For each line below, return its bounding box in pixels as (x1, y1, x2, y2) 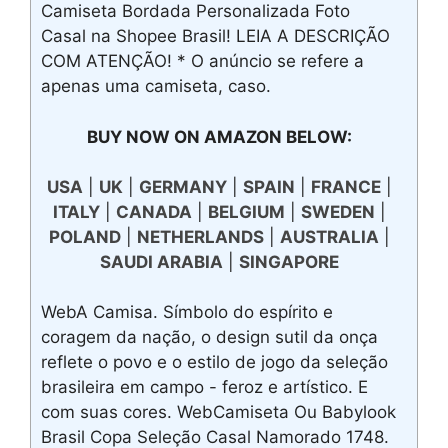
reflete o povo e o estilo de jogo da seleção (41, 352, 388, 373)
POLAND (48, 226, 121, 247)
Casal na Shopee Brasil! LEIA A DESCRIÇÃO (41, 26, 390, 47)
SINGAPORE (238, 251, 339, 272)
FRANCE (310, 176, 381, 197)
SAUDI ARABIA (99, 251, 223, 272)
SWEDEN (300, 201, 375, 222)
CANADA (115, 201, 192, 222)
